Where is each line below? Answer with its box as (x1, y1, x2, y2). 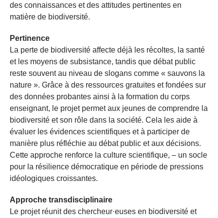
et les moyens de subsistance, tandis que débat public (10, 57, 196, 66)
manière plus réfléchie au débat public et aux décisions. (10, 139, 201, 147)
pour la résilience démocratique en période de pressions (10, 162, 203, 171)
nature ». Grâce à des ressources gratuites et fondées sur (10, 80, 206, 89)
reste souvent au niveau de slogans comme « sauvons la (10, 69, 205, 77)
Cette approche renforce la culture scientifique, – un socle (10, 150, 207, 159)
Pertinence (10, 34, 50, 42)
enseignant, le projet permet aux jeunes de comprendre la (10, 104, 208, 112)
